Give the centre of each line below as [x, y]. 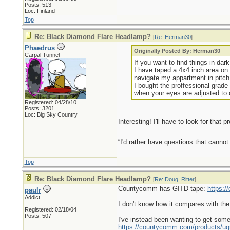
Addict [32, 197]
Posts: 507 [38, 216]
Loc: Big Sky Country [51, 114]
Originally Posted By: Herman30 [177, 51]
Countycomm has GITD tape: [162, 189]
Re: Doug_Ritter [174, 179]
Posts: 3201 [39, 108]
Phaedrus [40, 48]
